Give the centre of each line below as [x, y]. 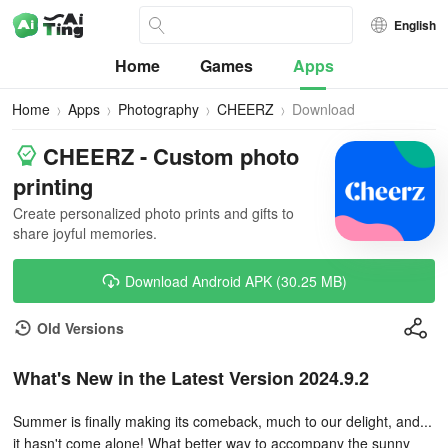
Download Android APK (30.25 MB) [236, 281]
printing [53, 186]
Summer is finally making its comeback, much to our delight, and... [222, 421]
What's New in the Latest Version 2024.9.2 [191, 378]
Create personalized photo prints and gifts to [153, 213]
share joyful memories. [85, 233]
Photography [158, 109]
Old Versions [80, 328]
